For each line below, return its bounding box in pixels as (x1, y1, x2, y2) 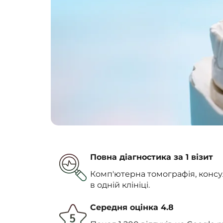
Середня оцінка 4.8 (90, 202, 174, 212)
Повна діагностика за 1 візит (90, 152, 213, 162)
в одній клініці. (90, 180, 150, 190)
